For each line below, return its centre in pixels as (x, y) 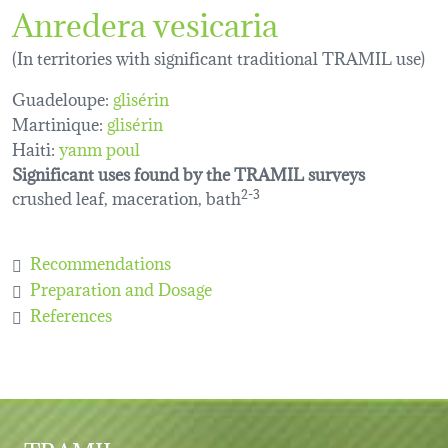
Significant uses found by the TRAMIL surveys (188, 173)
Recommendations (100, 262)
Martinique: (57, 123)
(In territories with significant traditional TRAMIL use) (218, 57)
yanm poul (99, 148)
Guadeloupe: (60, 98)
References (71, 314)
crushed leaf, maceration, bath (126, 197)
